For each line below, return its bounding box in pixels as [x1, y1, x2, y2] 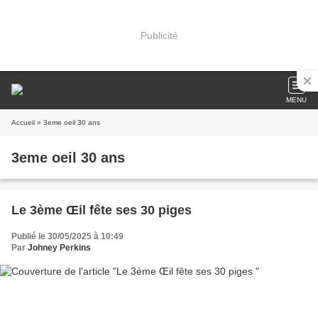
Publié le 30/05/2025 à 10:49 [11, 231, 124, 241]
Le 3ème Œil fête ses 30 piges [11, 203, 192, 217]
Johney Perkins [28, 243, 91, 253]
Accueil [11, 119, 35, 126]
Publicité [140, 29, 178, 41]
